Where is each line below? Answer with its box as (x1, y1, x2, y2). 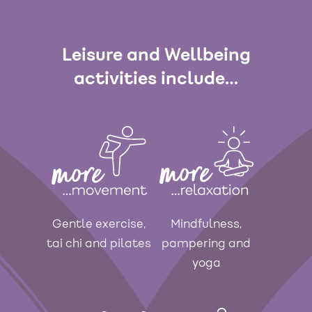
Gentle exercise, (52, 219, 146, 231)
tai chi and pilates (47, 238, 151, 250)
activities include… (74, 70, 238, 88)
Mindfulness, (171, 219, 242, 231)
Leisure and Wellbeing (61, 47, 251, 64)
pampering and (162, 238, 251, 250)
